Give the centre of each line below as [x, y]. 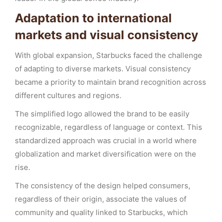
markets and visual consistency [107, 35]
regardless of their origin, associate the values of [101, 199]
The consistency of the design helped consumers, [103, 186]
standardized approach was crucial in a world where [106, 140]
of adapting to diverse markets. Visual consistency [103, 69]
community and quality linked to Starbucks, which [101, 212]
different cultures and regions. [68, 95]
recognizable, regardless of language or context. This [109, 127]
